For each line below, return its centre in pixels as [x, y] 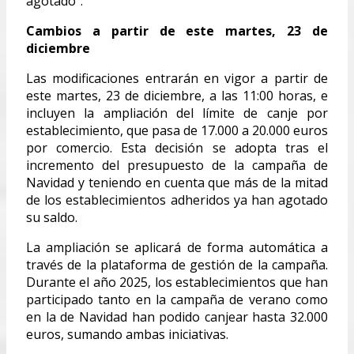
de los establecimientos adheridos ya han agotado [177, 200]
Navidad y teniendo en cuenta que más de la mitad [177, 182]
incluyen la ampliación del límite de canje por [177, 113]
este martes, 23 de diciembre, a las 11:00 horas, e [177, 95]
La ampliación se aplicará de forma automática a [177, 247]
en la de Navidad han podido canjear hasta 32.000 [177, 316]
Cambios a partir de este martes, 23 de [177, 30]
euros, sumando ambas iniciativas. [127, 334]
